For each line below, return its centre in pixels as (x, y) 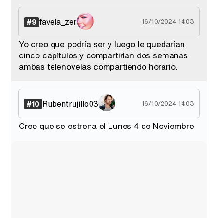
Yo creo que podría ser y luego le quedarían (102, 44)
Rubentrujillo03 (70, 103)
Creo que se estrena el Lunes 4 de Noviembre (107, 126)
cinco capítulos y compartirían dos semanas (103, 55)
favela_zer (58, 22)
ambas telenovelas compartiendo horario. (98, 66)
